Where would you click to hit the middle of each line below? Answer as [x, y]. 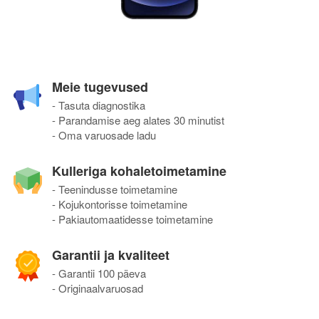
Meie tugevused [100, 87]
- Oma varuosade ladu [104, 135]
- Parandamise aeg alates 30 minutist [138, 120]
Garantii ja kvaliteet [111, 255]
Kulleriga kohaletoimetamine [139, 171]
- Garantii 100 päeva [99, 273]
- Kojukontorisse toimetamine [120, 204]
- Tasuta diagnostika [99, 105]
